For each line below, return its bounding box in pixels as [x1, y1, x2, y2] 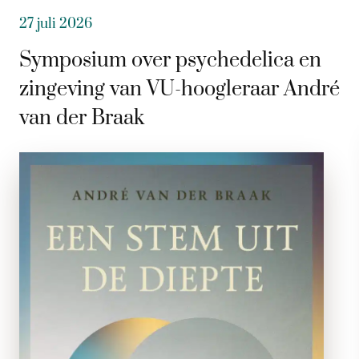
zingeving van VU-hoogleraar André [19, 77, 340, 103]
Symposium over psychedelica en [19, 48, 321, 74]
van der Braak [19, 106, 144, 131]
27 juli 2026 [19, 15, 92, 34]
